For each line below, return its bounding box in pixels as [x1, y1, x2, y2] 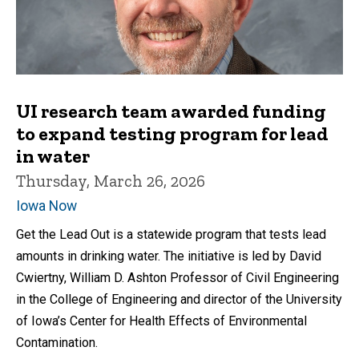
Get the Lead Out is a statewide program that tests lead [16, 226, 326, 242]
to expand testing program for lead [16, 121, 329, 145]
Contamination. [16, 334, 98, 350]
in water [16, 143, 90, 167]
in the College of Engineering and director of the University [16, 291, 342, 307]
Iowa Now [16, 197, 77, 214]
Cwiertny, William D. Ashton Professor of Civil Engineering [16, 269, 339, 285]
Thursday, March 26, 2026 [16, 170, 205, 191]
